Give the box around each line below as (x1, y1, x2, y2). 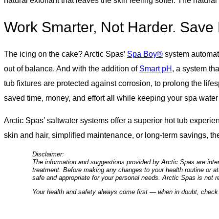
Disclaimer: (32, 151, 64, 158)
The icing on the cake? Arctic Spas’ (4, 50, 127, 59)
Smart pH (139, 65, 172, 73)
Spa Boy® (127, 50, 163, 59)
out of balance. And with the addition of (4, 65, 139, 73)
